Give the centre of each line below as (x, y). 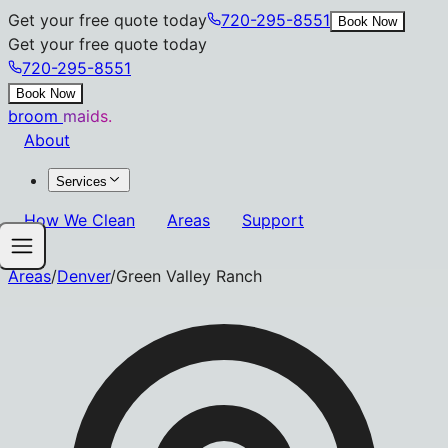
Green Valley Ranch (189, 276)
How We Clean (79, 220)
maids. (87, 116)
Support (273, 220)
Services (81, 181)
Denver (83, 276)
